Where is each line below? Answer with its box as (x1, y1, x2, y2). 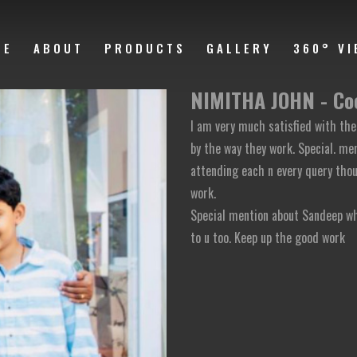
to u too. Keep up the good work (190, 228, 345, 247)
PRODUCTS (104, 39, 186, 57)
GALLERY (206, 39, 273, 57)
